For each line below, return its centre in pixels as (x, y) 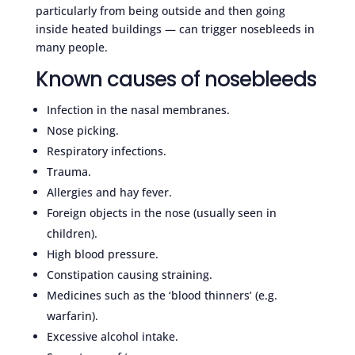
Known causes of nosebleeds (176, 79)
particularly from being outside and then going (160, 10)
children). (72, 233)
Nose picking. (82, 130)
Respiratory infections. (106, 151)
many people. (71, 47)
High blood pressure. (102, 254)
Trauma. (69, 171)
